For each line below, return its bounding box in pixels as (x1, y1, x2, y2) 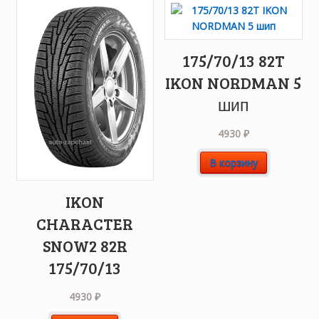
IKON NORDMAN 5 (165, 72, 302, 94)
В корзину (209, 155, 258, 169)
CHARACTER (36, 212, 134, 234)
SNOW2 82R (42, 234, 127, 256)
